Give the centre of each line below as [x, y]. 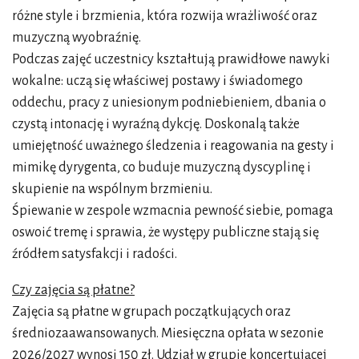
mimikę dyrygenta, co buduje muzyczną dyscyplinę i [161, 167]
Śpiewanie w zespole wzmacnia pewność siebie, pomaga [173, 210]
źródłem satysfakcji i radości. [95, 254]
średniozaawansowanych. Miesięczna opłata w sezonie [168, 333]
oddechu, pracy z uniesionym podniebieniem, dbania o [169, 102]
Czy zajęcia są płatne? [73, 290]
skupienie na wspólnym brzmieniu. [112, 189]
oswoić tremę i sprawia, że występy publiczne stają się [165, 232]
